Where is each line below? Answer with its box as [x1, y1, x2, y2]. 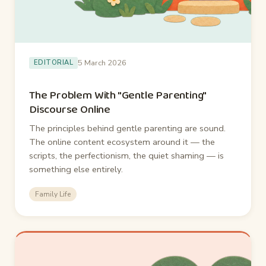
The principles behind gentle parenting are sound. [29, 122, 226, 134]
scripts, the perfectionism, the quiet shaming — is [29, 149, 224, 161]
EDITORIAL [34, 58, 74, 68]
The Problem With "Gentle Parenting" [29, 85, 207, 104]
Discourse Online [29, 100, 110, 119]
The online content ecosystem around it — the [29, 135, 215, 148]
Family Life [35, 189, 71, 199]
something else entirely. [29, 163, 123, 175]
